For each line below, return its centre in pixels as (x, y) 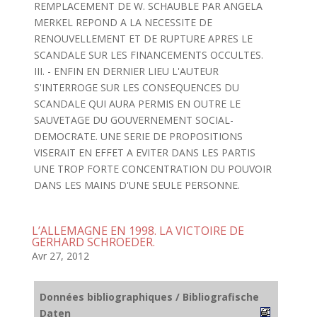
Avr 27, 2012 (60, 256)
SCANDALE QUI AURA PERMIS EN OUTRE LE (137, 104)
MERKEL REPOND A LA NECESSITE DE (123, 22)
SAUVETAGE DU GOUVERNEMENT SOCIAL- (133, 120)
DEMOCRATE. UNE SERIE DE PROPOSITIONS (138, 136)
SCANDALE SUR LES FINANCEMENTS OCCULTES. (148, 55)
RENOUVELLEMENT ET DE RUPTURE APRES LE (143, 39)
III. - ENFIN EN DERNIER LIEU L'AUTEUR (126, 71)
